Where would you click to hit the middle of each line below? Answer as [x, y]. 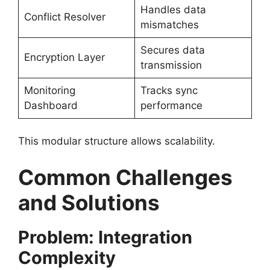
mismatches [169, 24]
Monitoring [49, 90]
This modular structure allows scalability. [117, 141]
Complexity [67, 257]
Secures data [172, 50]
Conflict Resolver [64, 17]
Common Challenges [125, 177]
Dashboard [51, 105]
